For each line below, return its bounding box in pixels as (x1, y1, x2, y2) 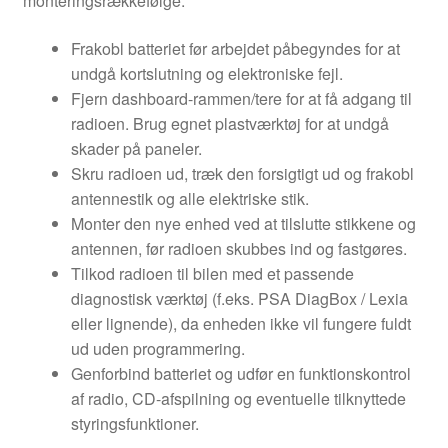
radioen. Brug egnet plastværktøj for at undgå (70, 111, 389, 135)
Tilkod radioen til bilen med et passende (70, 261, 354, 285)
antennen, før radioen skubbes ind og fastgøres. (70, 236, 407, 260)
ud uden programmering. (70, 336, 245, 360)
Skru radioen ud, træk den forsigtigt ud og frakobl (70, 161, 414, 185)
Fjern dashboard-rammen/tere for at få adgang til (70, 86, 412, 110)
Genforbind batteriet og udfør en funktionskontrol (70, 361, 411, 385)
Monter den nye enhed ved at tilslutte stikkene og (70, 211, 416, 235)
